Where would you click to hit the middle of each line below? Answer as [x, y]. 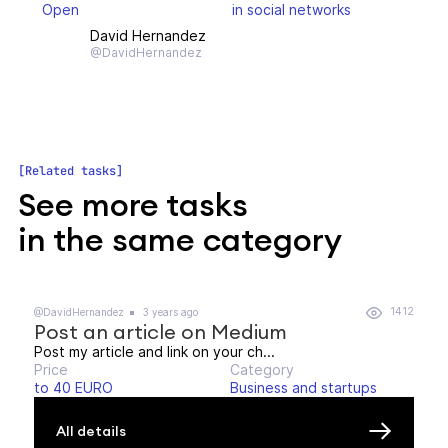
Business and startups [303, 387]
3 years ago [169, 311]
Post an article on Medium [160, 331]
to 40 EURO [73, 387]
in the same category [180, 239]
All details [91, 430]
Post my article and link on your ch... [154, 351]
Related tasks [70, 171]
